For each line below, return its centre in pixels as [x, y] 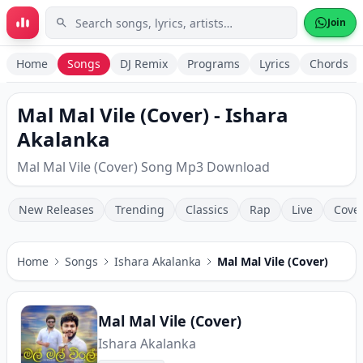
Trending [140, 209]
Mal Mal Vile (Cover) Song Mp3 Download [143, 167]
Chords [329, 64]
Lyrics [275, 64]
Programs [214, 64]
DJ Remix [144, 64]
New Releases [56, 209]
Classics [207, 209]
